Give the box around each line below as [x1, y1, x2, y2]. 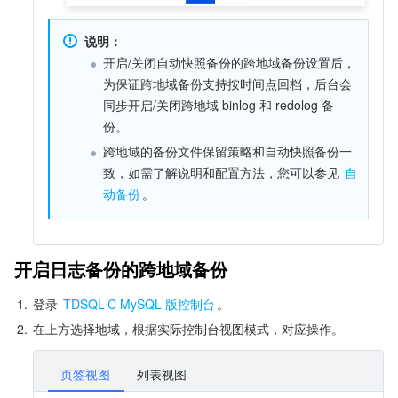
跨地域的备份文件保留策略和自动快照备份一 [103, 141, 352, 160]
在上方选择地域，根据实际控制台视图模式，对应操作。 [33, 319, 344, 338]
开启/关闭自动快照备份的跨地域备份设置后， [103, 52, 355, 71]
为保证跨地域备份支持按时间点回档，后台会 [103, 74, 352, 92]
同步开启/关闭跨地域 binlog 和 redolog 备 [103, 95, 334, 114]
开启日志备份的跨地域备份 [14, 255, 227, 282]
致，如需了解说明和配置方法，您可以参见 [103, 163, 343, 181]
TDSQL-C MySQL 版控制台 [63, 294, 215, 313]
